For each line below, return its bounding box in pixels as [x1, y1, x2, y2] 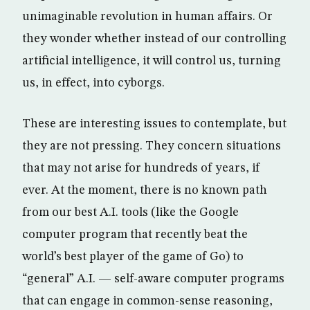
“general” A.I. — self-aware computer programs [22, 272, 284, 285]
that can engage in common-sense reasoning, [22, 294, 273, 307]
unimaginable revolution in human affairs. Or [22, 10, 273, 23]
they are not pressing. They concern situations [22, 139, 281, 152]
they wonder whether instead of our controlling [22, 32, 286, 45]
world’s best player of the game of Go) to [22, 250, 244, 263]
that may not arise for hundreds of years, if [22, 161, 260, 174]
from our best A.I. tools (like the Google [22, 206, 239, 219]
